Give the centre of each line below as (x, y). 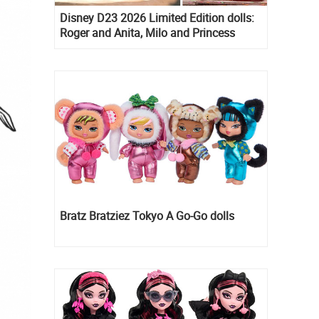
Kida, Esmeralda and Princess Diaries (153, 47)
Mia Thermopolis (103, 62)
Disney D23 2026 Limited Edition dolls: (157, 17)
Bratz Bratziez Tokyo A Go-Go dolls (147, 216)
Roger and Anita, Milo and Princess (147, 32)
